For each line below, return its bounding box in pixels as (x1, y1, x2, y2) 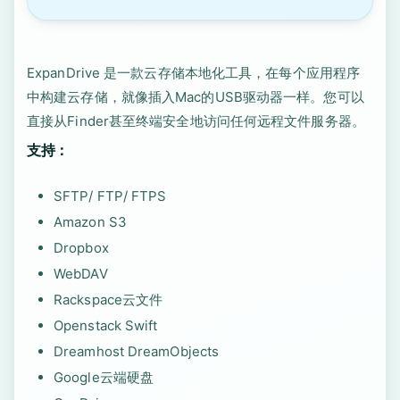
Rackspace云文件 (54, 291, 163, 308)
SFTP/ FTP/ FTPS (54, 187, 167, 204)
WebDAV (54, 265, 108, 282)
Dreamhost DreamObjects (54, 343, 220, 360)
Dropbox (54, 239, 109, 256)
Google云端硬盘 (54, 369, 154, 386)
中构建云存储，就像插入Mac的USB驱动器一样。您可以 (27, 88, 364, 105)
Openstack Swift (54, 317, 158, 334)
